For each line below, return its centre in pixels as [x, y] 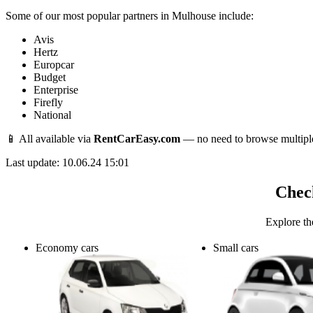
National [52, 115]
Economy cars [67, 248]
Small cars [236, 248]
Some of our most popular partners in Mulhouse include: [130, 16]
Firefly [48, 103]
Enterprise [56, 90]
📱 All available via [50, 139]
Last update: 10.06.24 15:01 [67, 163]
